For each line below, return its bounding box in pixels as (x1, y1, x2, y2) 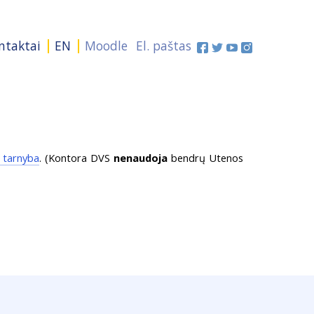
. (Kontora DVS (39, 151, 114, 165)
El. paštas (136, 37, 191, 54)
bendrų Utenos (167, 151, 243, 165)
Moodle (85, 37, 128, 54)
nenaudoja (113, 151, 168, 165)
